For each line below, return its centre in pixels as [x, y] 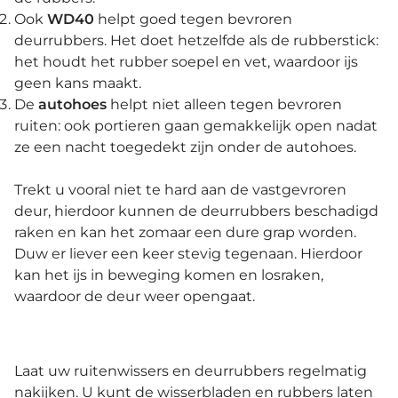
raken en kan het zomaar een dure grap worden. [185, 233]
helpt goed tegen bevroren [193, 20]
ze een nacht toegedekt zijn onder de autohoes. [185, 147]
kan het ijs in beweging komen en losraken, [169, 275]
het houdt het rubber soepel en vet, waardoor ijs [186, 62]
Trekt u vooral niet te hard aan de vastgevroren [180, 190]
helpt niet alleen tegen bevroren [226, 105]
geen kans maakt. [78, 84]
